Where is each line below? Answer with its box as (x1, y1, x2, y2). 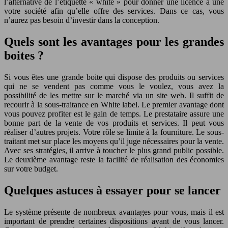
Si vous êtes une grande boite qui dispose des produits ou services (4, 72, 224, 81)
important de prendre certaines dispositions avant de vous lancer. (4, 216, 224, 225)
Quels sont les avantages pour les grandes (4, 35, 224, 48)
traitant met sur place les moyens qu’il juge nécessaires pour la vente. (4, 136, 224, 146)
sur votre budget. (4, 164, 58, 173)
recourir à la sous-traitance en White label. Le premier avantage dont (4, 100, 224, 109)
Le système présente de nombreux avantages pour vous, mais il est (4, 207, 224, 216)
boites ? (4, 48, 44, 62)
